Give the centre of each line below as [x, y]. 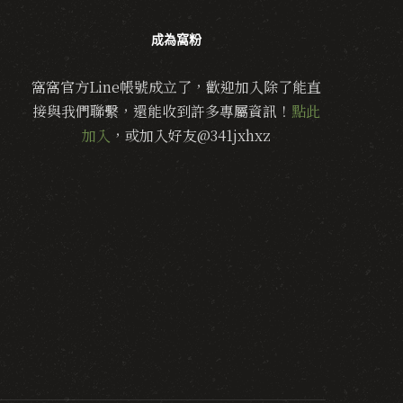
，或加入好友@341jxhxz [191, 135]
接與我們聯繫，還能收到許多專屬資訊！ [162, 111]
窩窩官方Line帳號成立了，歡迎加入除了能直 [177, 87]
